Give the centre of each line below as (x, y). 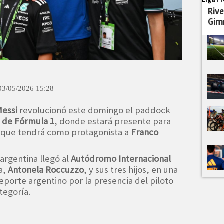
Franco (145, 132)
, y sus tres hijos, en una (131, 169)
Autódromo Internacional (121, 158)
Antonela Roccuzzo (46, 169)
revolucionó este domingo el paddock (94, 110)
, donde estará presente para (113, 121)
